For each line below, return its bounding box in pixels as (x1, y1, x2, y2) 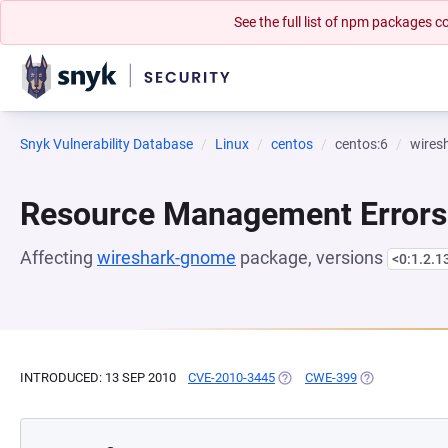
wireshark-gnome (97, 247, 236, 268)
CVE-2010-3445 (188, 370, 275, 385)
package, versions (236, 247, 387, 268)
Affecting (20, 247, 97, 268)
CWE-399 (305, 370, 357, 385)
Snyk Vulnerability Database (20, 136, 193, 152)
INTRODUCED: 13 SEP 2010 (20, 370, 176, 385)
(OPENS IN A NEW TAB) (275, 370, 412, 385)
